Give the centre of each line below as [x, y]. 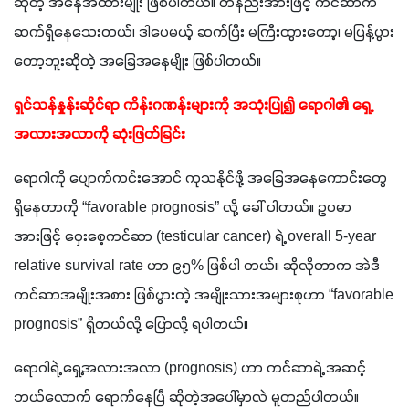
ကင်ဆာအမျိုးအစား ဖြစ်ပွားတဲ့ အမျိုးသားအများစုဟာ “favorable [204, 295]
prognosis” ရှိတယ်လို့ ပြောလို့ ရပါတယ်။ [133, 325]
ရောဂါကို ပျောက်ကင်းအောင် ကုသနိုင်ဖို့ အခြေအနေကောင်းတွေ [200, 178]
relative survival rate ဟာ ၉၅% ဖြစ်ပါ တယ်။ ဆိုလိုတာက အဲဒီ [197, 266]
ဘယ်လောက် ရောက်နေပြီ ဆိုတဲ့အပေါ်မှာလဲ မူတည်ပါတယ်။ [186, 398]
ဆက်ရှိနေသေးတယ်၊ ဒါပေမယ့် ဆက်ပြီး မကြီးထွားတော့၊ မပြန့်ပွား [204, 32]
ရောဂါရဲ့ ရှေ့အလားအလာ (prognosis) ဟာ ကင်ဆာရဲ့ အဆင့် [190, 368]
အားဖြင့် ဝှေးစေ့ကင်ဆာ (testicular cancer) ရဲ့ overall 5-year [195, 237]
